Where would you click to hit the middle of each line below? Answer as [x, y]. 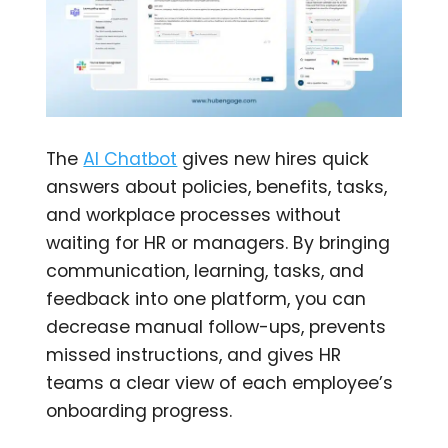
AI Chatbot [130, 159]
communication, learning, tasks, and [205, 271]
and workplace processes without [194, 215]
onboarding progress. [139, 411]
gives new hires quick [273, 159]
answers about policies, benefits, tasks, [217, 187]
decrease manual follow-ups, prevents [216, 327]
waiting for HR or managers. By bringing [218, 243]
